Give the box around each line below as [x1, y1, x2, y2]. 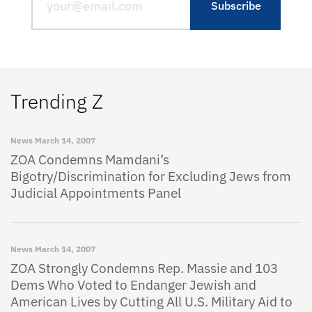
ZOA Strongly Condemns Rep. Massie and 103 [10, 260, 278, 276]
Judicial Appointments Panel [10, 185, 181, 201]
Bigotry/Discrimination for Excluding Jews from [10, 168, 291, 185]
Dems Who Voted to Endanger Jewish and [10, 276, 256, 293]
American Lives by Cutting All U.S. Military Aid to [10, 293, 292, 310]
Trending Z [10, 88, 103, 114]
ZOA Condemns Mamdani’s [10, 151, 169, 168]
